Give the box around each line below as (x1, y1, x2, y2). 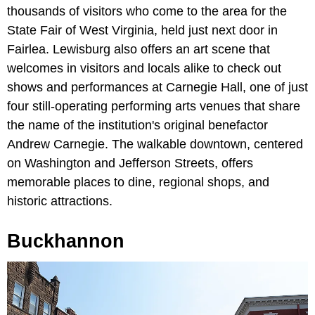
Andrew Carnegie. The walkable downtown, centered (7, 137, 303, 152)
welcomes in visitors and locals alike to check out (7, 61, 281, 76)
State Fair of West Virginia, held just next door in (7, 23, 278, 38)
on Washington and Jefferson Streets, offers (7, 156, 253, 171)
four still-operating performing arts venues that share (7, 99, 300, 114)
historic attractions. (7, 194, 112, 209)
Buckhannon (7, 231, 124, 252)
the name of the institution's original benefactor (7, 118, 268, 133)
